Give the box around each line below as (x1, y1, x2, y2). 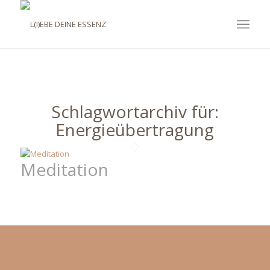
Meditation (20, 158, 108, 181)
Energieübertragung (55, 118, 215, 141)
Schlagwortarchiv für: (51, 100, 219, 123)
